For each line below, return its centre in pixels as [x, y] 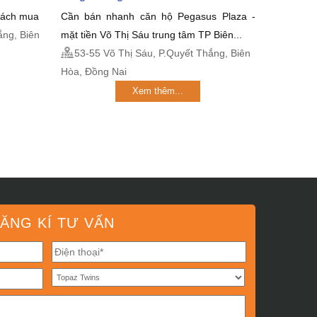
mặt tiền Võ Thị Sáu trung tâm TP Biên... [151, 35]
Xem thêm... [158, 91]
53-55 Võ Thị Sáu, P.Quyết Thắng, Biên [162, 53]
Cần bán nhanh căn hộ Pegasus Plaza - [158, 16]
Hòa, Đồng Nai [93, 71]
